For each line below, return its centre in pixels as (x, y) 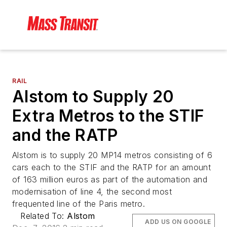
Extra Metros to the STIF (108, 116)
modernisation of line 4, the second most (92, 192)
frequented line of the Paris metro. (79, 204)
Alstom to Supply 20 (93, 97)
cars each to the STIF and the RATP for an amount (112, 167)
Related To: (44, 216)
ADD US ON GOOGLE (178, 222)
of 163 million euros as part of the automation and (110, 180)
